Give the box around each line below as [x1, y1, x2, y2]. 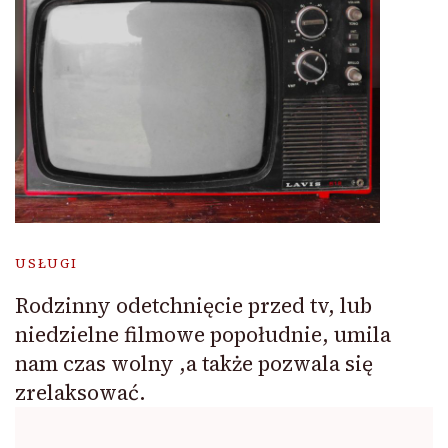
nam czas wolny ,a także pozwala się [15, 348, 373, 378]
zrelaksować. [15, 377, 146, 407]
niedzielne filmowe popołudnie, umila [15, 319, 391, 349]
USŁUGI [15, 254, 78, 272]
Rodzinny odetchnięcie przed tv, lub [15, 290, 372, 320]
